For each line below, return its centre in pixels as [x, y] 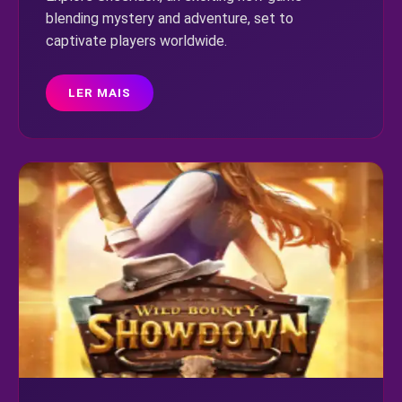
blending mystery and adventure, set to [170, 18]
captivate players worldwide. [136, 41]
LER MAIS [100, 92]
